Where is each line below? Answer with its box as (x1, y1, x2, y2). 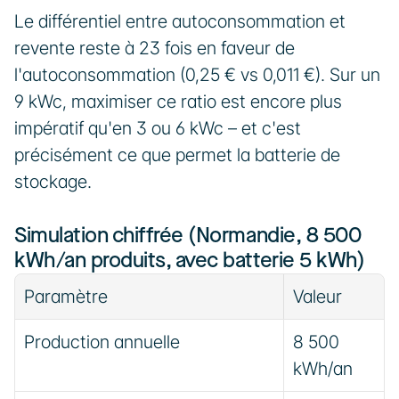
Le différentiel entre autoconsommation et (14, 11, 346, 32)
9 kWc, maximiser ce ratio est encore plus (14, 91, 342, 112)
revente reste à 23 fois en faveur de (14, 37, 295, 59)
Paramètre (24, 286, 108, 307)
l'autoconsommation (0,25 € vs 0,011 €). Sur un (14, 64, 380, 85)
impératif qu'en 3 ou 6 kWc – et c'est (14, 118, 301, 139)
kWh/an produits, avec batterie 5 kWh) (14, 248, 365, 273)
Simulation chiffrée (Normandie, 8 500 (14, 224, 362, 248)
